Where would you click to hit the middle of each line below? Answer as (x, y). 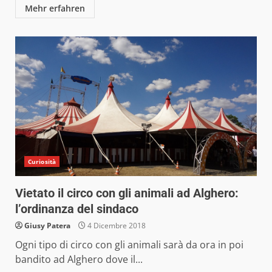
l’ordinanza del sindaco (77, 209)
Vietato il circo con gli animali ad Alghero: (127, 193)
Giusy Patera (47, 225)
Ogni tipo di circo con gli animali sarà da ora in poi (129, 244)
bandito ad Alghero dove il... (79, 259)
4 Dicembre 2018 (116, 225)
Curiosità (42, 161)
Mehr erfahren (55, 8)
